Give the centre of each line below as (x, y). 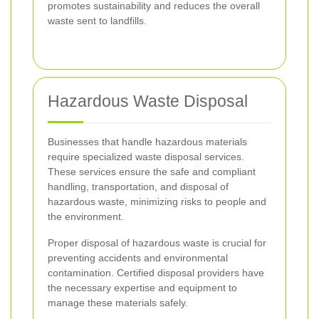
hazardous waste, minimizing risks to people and (157, 201)
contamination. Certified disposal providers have (156, 272)
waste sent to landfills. (97, 20)
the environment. (86, 216)
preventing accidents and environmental (138, 257)
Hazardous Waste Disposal (148, 101)
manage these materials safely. (118, 302)
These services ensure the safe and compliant (152, 171)
